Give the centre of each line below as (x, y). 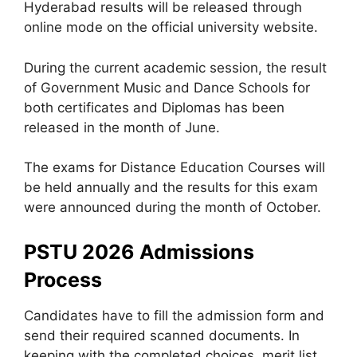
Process (63, 279)
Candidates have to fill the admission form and (174, 315)
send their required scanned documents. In (162, 335)
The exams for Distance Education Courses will (175, 167)
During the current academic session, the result (175, 67)
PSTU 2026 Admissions (139, 251)
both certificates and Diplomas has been (154, 107)
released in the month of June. (122, 127)
